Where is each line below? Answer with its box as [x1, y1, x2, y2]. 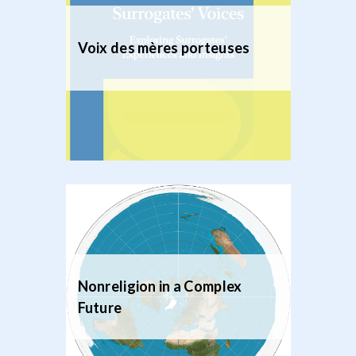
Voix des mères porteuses [77, 39, 250, 56]
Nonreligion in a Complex [77, 277, 242, 295]
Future [77, 298, 122, 316]
